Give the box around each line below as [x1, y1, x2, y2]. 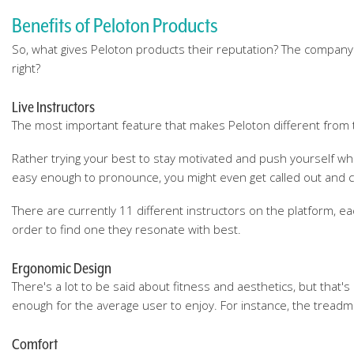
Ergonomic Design [12, 259, 111, 277]
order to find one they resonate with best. [12, 221, 241, 237]
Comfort [12, 335, 58, 352]
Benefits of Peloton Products [12, 13, 218, 37]
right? [12, 60, 40, 76]
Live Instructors [12, 98, 95, 115]
